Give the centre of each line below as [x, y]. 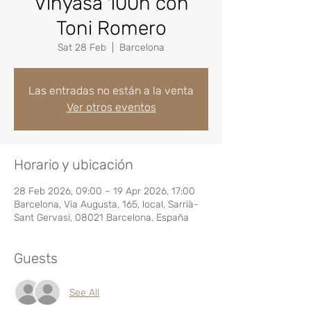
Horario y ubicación [74, 165]
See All [84, 292]
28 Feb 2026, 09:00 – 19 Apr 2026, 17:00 [104, 191]
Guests [36, 258]
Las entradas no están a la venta [111, 91]
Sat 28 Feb [82, 48]
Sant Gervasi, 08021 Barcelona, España [101, 218]
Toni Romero [111, 28]
